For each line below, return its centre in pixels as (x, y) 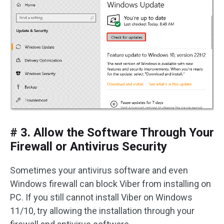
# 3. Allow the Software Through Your (112, 133)
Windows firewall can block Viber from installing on (110, 184)
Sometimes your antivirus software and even (99, 170)
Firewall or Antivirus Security (88, 147)
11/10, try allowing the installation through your (102, 211)
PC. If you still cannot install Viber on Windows (101, 197)
